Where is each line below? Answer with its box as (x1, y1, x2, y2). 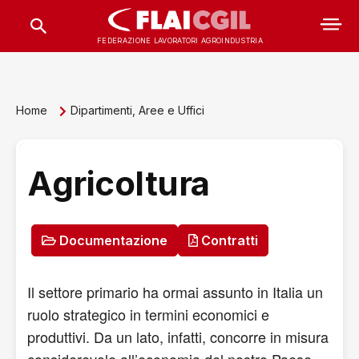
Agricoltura (27, 163, 210, 204)
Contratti (198, 232, 258, 248)
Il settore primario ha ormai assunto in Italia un (27, 281, 323, 302)
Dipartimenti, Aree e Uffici (71, 103, 204, 117)
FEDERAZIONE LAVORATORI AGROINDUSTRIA (97, 35, 263, 45)
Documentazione (56, 232, 167, 248)
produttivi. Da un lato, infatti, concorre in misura (27, 326, 329, 347)
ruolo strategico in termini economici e (27, 304, 269, 325)
